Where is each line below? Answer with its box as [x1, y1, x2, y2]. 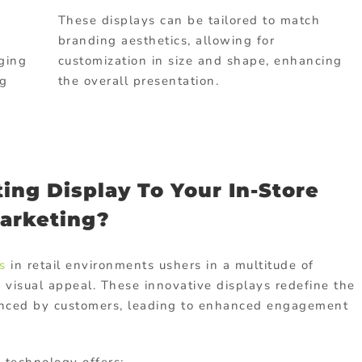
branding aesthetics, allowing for [57, 32, 276, 48]
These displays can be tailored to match [57, 11, 321, 28]
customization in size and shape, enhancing [57, 52, 343, 69]
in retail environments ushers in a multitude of [6, 257, 314, 274]
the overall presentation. [57, 72, 220, 89]
